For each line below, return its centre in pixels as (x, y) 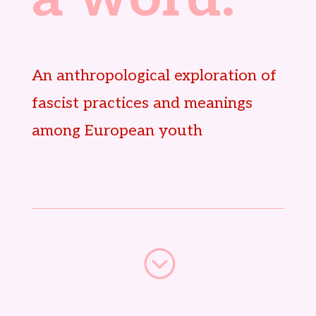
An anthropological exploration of (154, 75)
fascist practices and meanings (142, 103)
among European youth (117, 130)
